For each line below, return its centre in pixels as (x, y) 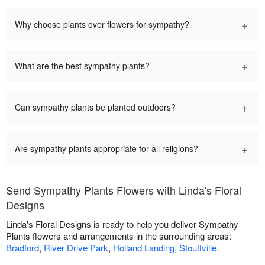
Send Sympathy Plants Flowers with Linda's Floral (124, 190)
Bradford (22, 248)
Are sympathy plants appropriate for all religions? (106, 149)
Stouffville (198, 248)
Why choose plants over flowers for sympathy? (102, 25)
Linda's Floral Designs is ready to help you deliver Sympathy (122, 224)
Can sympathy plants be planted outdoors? (95, 107)
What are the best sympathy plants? (82, 66)
